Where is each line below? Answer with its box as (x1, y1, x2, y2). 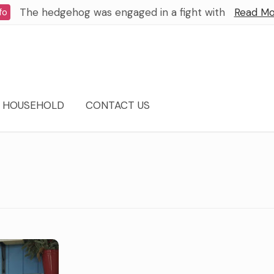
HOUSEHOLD (2, 98, 64, 112)
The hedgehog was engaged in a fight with (19, 5, 225, 19)
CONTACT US (86, 98, 150, 112)
